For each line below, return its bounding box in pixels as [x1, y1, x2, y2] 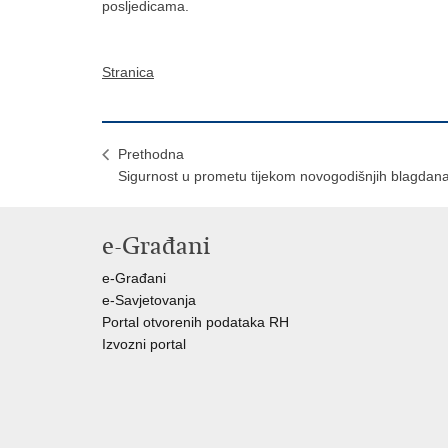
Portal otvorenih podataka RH [102, 314, 289, 330]
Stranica [102, 64, 154, 80]
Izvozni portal [102, 336, 186, 352]
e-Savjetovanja [102, 292, 196, 308]
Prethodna [118, 146, 184, 162]
